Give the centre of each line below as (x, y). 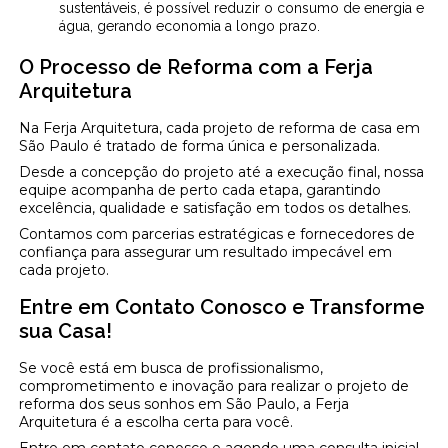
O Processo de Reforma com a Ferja (196, 66)
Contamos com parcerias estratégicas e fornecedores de (217, 233)
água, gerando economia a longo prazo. (190, 25)
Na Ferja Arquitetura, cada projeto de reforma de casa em (220, 127)
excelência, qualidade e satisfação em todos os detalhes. (215, 207)
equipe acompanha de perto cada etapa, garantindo (200, 189)
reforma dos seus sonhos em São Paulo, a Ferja (184, 403)
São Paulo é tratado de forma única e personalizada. (200, 145)
